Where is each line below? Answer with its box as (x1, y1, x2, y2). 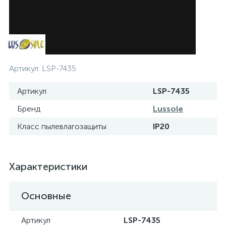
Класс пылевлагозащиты (17, 122, 106, 131)
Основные (21, 190, 71, 202)
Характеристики (9, 160, 87, 173)
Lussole (153, 104, 183, 114)
